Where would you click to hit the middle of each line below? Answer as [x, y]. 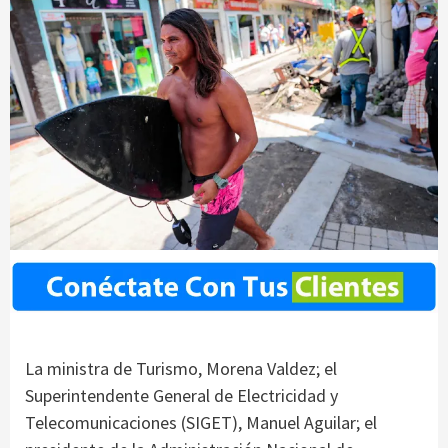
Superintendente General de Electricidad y [181, 396]
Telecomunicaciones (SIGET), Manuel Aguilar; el [201, 423]
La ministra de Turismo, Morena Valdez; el [181, 369]
